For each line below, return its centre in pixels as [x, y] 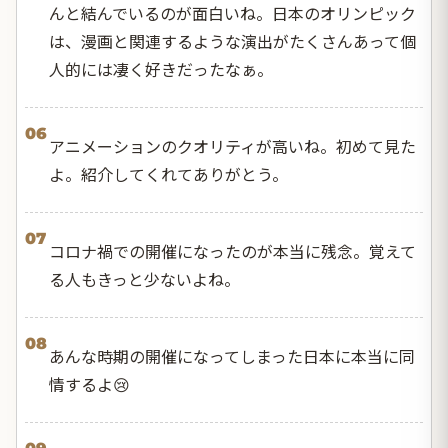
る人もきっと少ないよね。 [144, 278]
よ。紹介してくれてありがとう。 [168, 173]
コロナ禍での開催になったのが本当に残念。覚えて [232, 250]
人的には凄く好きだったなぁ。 [161, 68]
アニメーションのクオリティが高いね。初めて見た [232, 145]
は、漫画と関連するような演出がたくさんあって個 [232, 40]
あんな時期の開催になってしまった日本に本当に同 [232, 355]
